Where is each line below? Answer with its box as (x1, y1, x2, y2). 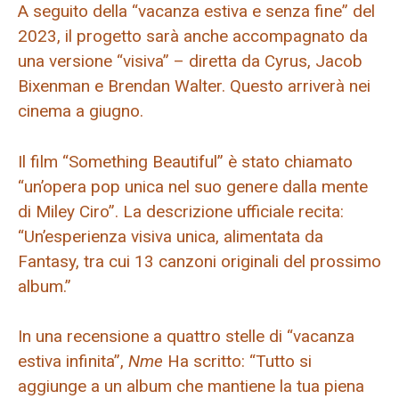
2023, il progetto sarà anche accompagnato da (18, 26, 368, 47)
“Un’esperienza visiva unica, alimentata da (18, 225, 323, 247)
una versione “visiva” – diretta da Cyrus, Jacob (18, 51, 362, 72)
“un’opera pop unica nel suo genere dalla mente (18, 175, 368, 197)
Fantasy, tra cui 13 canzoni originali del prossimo (18, 250, 381, 272)
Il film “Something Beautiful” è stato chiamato (18, 151, 353, 172)
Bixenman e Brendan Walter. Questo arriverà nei (18, 76, 370, 97)
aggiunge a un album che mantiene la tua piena (18, 376, 364, 397)
